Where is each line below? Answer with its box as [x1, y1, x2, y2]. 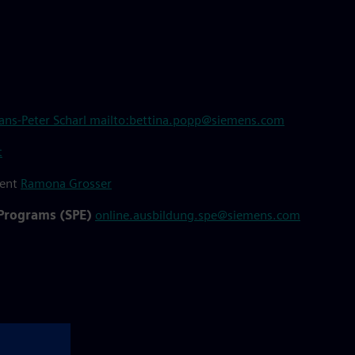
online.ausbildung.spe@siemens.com [95, 208, 300, 223]
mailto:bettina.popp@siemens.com [90, 113, 284, 128]
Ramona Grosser [21, 176, 112, 191]
